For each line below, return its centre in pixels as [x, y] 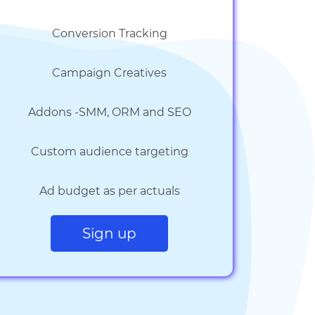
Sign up [110, 233]
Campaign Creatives [110, 73]
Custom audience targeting [109, 152]
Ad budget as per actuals [109, 191]
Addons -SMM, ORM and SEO [109, 112]
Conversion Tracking [109, 33]
